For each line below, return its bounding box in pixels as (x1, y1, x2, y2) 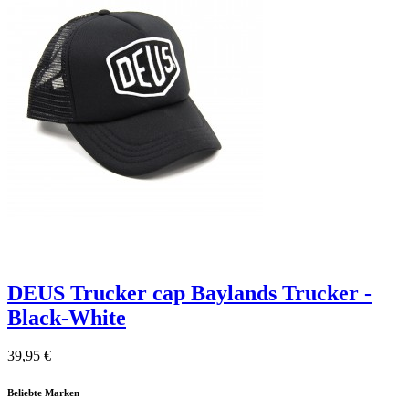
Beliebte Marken (7, 387, 79, 399)
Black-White (7, 305, 126, 330)
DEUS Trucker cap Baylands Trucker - (7, 280, 372, 305)
